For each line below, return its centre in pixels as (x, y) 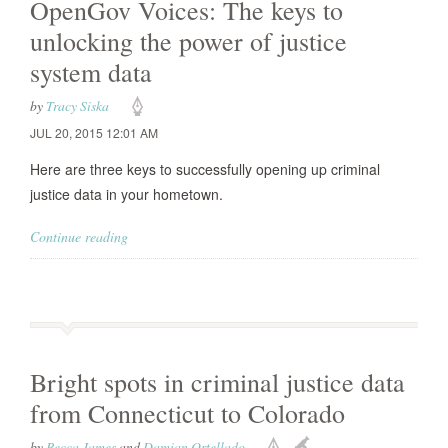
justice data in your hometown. (126, 194)
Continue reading (79, 236)
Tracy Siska (77, 105)
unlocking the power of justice (188, 41)
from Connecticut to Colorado (187, 413)
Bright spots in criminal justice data (217, 382)
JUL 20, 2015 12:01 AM (94, 132)
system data (91, 72)
